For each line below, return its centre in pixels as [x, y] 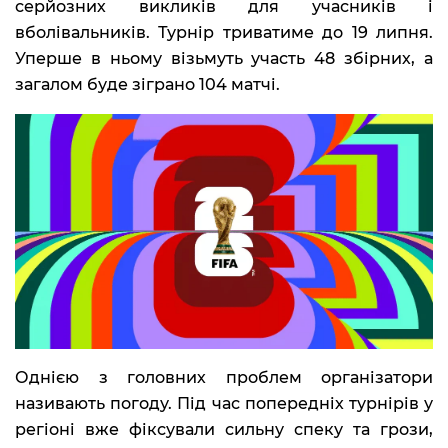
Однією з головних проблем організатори [224, 378]
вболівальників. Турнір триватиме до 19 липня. [224, 32]
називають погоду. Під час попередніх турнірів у [224, 404]
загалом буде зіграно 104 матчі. [147, 84]
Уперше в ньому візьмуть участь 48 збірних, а [224, 58]
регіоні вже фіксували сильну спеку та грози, [224, 430]
